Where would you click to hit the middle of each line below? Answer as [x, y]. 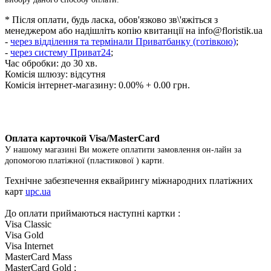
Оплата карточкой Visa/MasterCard [82, 138]
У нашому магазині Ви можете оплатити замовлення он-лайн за [123, 149]
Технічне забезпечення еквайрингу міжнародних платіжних [129, 180]
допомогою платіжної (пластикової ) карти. [85, 160]
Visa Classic [28, 224]
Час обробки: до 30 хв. [51, 63]
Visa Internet [29, 246]
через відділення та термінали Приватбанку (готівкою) [123, 41]
